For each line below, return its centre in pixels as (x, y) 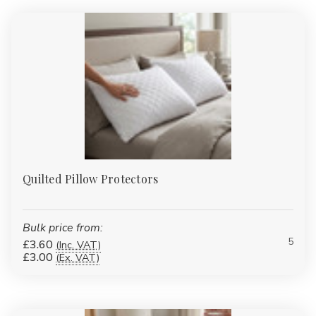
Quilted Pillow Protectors (91, 178)
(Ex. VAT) (78, 257)
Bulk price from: (63, 227)
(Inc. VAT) (78, 244)
